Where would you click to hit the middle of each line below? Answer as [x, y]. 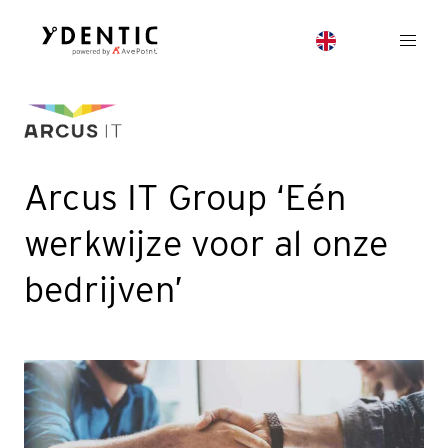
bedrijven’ [103, 289]
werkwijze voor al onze [206, 243]
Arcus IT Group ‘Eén [185, 197]
